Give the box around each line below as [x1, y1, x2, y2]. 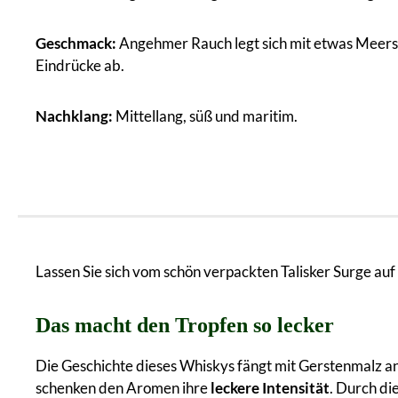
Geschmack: [36, 33, 116, 52]
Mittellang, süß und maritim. [113, 106, 298, 125]
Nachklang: [36, 106, 113, 125]
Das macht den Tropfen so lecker [36, 313, 334, 337]
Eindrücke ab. [36, 55, 124, 75]
